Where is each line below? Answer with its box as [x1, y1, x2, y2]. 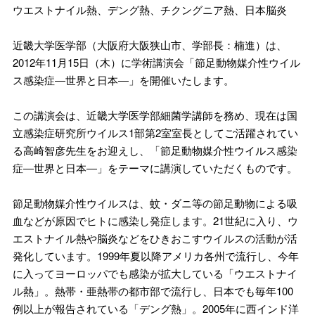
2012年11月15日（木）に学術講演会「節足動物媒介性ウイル [13, 55, 300, 70]
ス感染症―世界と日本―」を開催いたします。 [13, 72, 234, 88]
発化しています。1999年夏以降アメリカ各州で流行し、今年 [13, 248, 299, 264]
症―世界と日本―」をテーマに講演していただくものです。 [13, 160, 297, 176]
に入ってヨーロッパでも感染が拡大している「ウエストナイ [13, 266, 297, 281]
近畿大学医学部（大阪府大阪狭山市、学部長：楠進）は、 [13, 37, 287, 53]
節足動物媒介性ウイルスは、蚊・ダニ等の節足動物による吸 [13, 195, 297, 211]
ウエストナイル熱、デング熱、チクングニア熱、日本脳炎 [13, 2, 297, 18]
